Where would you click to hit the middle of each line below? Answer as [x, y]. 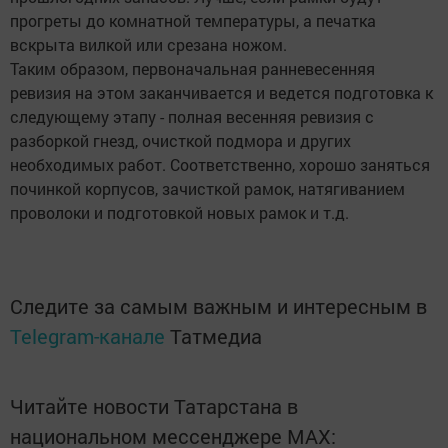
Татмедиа [216, 336]
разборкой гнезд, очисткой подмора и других [180, 141]
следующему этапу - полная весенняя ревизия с [192, 117]
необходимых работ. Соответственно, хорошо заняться [220, 165]
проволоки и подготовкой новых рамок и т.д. [179, 213]
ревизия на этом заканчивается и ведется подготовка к [221, 93]
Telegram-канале [87, 336]
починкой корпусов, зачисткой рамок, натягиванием [207, 189]
